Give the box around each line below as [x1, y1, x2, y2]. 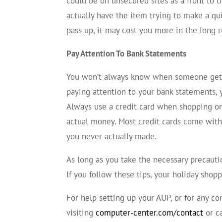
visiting [66, 207, 96, 218]
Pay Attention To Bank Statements [66, 48, 187, 59]
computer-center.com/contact [96, 207, 204, 218]
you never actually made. [66, 130, 157, 142]
